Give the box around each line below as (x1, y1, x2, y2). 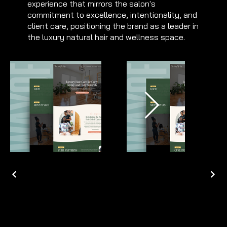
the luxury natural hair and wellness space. (27, 31, 185, 42)
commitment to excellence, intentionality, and (27, 9, 197, 20)
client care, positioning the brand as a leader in (27, 20, 199, 31)
